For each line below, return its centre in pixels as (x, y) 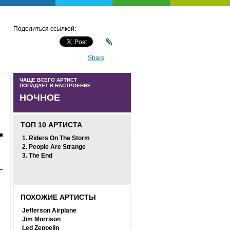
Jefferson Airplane (49, 210)
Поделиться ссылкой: (44, 29)
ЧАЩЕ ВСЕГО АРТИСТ (48, 80)
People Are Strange (57, 147)
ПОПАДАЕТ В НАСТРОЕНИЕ (55, 85)
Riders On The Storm (59, 138)
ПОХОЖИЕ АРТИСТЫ (58, 197)
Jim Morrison (41, 219)
